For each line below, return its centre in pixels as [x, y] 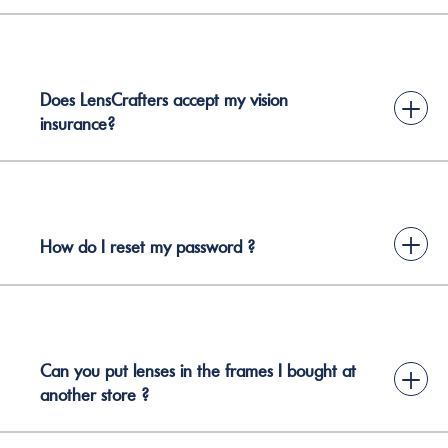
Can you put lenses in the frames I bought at [198, 370]
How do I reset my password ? [147, 247]
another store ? [94, 394]
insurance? [77, 123]
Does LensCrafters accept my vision [164, 99]
